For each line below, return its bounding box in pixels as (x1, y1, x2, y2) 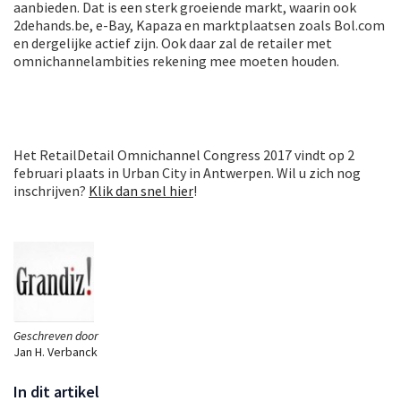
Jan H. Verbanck (13, 344, 98, 361)
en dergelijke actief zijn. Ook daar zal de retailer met (13, 34, 332, 53)
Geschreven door (13, 328, 98, 345)
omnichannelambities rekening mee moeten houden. (13, 52, 339, 71)
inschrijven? (13, 182, 89, 200)
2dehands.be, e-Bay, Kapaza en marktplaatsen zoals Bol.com (13, 16, 385, 35)
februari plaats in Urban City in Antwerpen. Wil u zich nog (13, 164, 361, 183)
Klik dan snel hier (89, 182, 193, 200)
